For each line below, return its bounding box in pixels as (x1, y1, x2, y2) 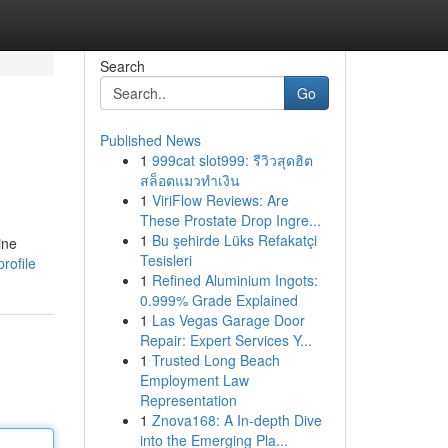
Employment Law (139, 370, 249, 390)
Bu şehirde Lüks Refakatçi (151, 230, 317, 250)
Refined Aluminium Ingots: (151, 270, 318, 290)
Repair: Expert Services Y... (139, 330, 312, 350)
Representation (139, 390, 237, 410)
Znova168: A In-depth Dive (151, 410, 322, 430)
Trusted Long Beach (151, 350, 280, 370)
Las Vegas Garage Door (151, 310, 305, 330)
